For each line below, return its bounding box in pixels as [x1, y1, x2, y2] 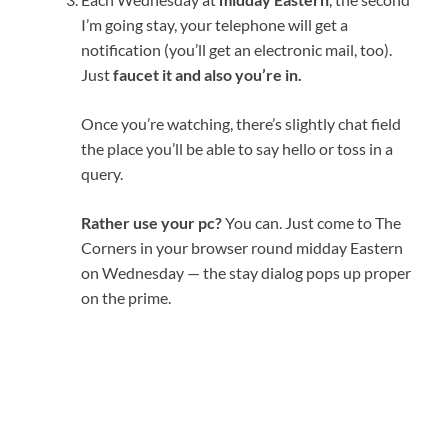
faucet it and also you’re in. [113, 64, 302, 84]
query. [81, 163, 123, 183]
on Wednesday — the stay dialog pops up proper [81, 262, 411, 282]
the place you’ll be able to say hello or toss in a [81, 138, 393, 158]
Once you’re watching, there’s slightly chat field [81, 113, 401, 133]
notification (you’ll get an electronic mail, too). [81, 39, 392, 59]
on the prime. [81, 287, 171, 307]
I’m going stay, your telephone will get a [81, 14, 348, 34]
